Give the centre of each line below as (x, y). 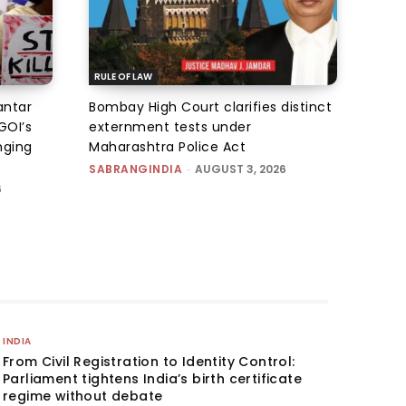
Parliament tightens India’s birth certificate (153, 378)
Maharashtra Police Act (167, 146)
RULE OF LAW (123, 76)
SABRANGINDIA (135, 169)
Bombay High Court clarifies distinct (210, 106)
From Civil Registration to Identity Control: (149, 361)
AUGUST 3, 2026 (241, 169)
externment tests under (170, 126)
